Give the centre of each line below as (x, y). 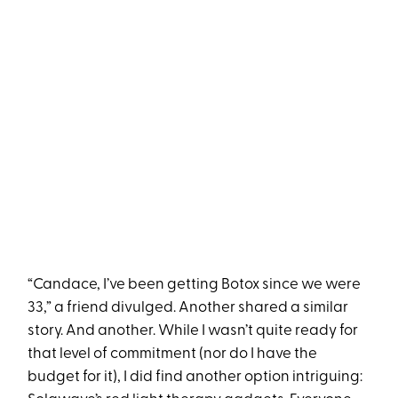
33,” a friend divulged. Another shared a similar (188, 308)
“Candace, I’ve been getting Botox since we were (195, 285)
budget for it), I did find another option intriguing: (195, 378)
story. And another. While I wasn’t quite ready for (193, 331)
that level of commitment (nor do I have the (173, 354)
